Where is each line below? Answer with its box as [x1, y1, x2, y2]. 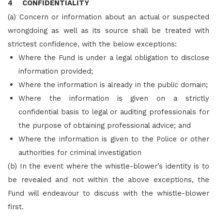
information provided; [18, 66, 93, 76]
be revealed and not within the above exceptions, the [8, 175, 209, 184]
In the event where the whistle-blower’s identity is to [19, 161, 210, 170]
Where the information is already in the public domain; [18, 80, 208, 89]
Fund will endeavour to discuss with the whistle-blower [8, 188, 209, 198]
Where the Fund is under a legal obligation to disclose [18, 53, 209, 62]
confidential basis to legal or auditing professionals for [18, 107, 209, 116]
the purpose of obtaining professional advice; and [18, 121, 191, 130]
